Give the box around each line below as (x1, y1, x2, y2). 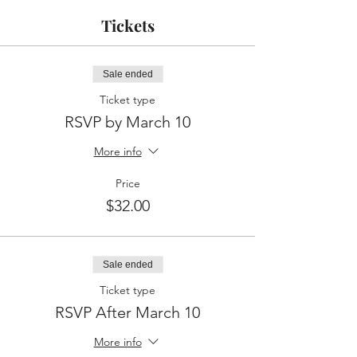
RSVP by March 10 (65, 112, 190, 131)
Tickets (100, 14, 155, 36)
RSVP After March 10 (55, 303, 200, 322)
